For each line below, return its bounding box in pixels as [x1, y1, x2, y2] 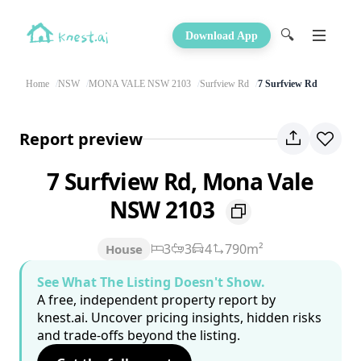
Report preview [19, 127, 143, 150]
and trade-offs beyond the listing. [37, 326, 240, 345]
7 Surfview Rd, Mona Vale [47, 166, 314, 197]
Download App [185, 29, 258, 42]
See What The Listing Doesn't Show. [37, 273, 265, 292]
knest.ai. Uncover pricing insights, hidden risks [37, 309, 322, 327]
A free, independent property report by [37, 291, 276, 309]
